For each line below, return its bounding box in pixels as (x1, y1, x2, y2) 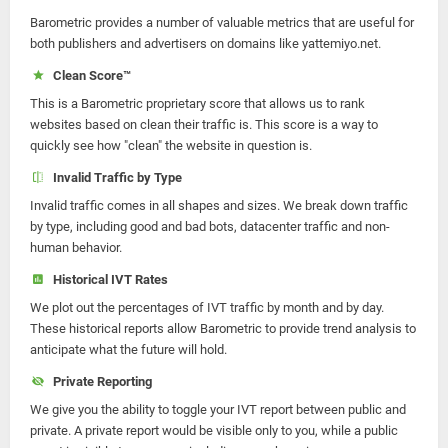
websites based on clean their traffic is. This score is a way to (30, 117, 378, 132)
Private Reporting (46, 374, 152, 389)
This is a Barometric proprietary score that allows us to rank (30, 96, 365, 111)
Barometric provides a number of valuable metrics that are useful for (30, 15, 414, 30)
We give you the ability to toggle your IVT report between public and (30, 402, 406, 417)
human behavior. (30, 240, 122, 255)
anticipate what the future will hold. (30, 342, 227, 357)
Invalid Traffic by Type (46, 170, 182, 185)
